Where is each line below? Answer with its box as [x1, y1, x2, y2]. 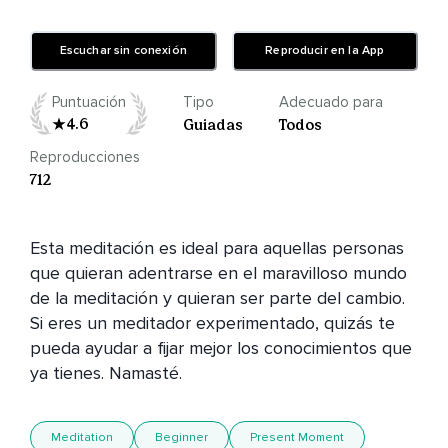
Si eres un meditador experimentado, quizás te [30, 312, 395, 335]
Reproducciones [30, 148, 140, 167]
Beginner [155, 430, 208, 446]
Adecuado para [278, 93, 383, 112]
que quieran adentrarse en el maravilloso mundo [30, 262, 407, 285]
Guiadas [183, 116, 244, 135]
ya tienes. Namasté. [30, 362, 182, 385]
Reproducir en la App [265, 43, 385, 59]
